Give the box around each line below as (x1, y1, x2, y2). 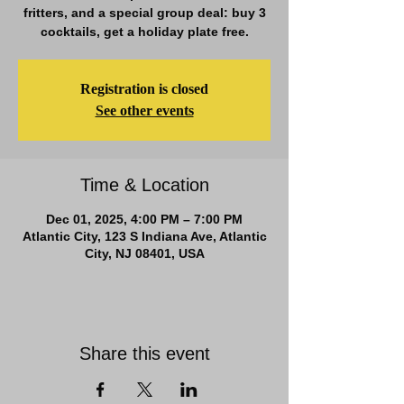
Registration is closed (80, 81, 208, 96)
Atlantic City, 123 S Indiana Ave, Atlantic (22, 229, 267, 243)
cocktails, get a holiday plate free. (40, 24, 249, 39)
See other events (95, 103, 194, 118)
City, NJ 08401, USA (84, 246, 205, 261)
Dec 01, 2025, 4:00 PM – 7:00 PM (46, 212, 243, 226)
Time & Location (79, 175, 209, 195)
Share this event (78, 344, 210, 363)
